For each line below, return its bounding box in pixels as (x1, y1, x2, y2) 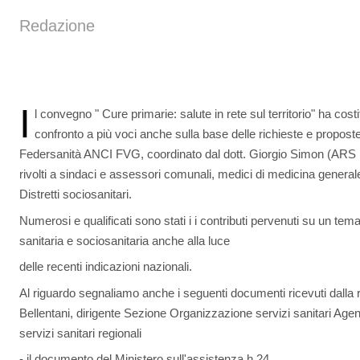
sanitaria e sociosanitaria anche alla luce (19, 233, 230, 247)
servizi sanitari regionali (19, 325, 141, 340)
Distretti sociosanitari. (19, 187, 132, 201)
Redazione (19, 17, 95, 35)
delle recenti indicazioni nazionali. (19, 260, 192, 273)
